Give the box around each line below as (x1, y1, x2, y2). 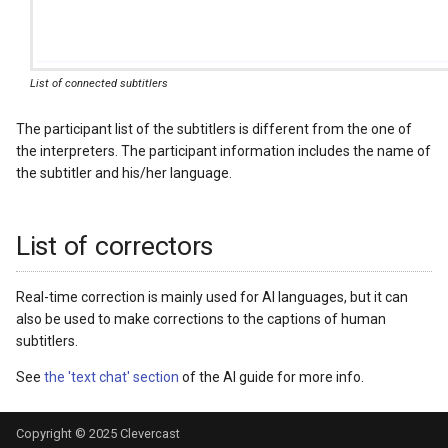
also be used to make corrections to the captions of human (16, 311, 386, 328)
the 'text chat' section (44, 369, 179, 386)
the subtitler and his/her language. (16, 164, 232, 181)
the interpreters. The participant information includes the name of (16, 142, 431, 159)
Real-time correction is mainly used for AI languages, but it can (16, 289, 408, 306)
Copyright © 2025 (16, 426, 120, 442)
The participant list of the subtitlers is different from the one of (16, 120, 412, 137)
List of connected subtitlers (30, 77, 168, 91)
